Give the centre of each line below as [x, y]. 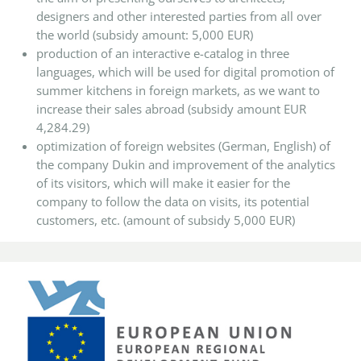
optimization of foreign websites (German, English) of [183, 146]
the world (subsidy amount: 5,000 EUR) [145, 35]
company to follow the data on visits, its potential [173, 201]
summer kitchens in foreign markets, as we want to [178, 90]
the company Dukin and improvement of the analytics [186, 164]
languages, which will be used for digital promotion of [185, 72]
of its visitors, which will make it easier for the [163, 183]
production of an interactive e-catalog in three [163, 53]
